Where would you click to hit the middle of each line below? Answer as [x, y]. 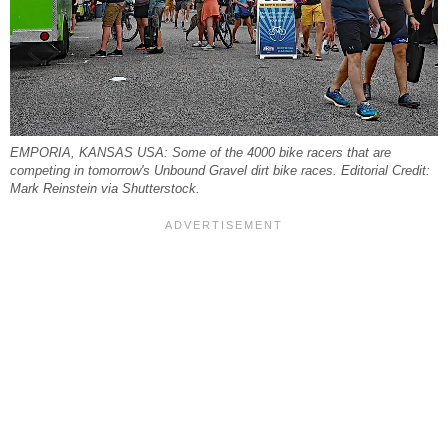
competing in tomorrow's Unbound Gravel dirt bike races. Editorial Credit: [220, 170]
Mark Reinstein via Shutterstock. [105, 188]
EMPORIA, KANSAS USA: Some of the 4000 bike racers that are [200, 152]
